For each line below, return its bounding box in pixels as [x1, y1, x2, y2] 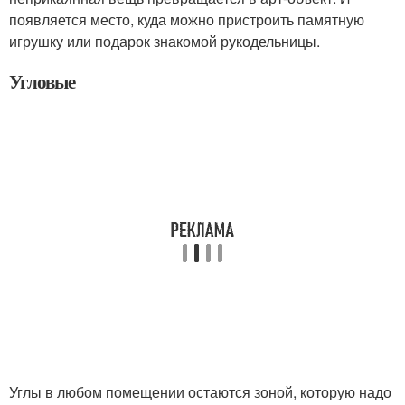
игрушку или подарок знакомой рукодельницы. [9, 31, 320, 52]
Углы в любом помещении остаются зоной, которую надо [9, 381, 391, 402]
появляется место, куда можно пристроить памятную [9, 9, 364, 30]
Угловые [9, 68, 75, 95]
